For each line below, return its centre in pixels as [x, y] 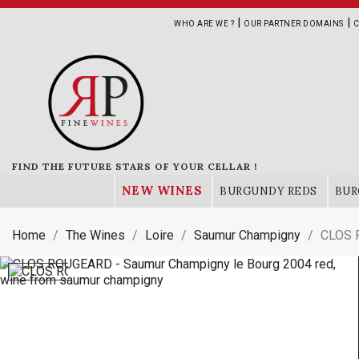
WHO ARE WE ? [204, 24]
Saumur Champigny [247, 235]
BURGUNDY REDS [268, 191]
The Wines [95, 235]
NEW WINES [161, 190]
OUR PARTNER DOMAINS [294, 24]
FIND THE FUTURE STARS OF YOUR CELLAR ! [135, 166]
